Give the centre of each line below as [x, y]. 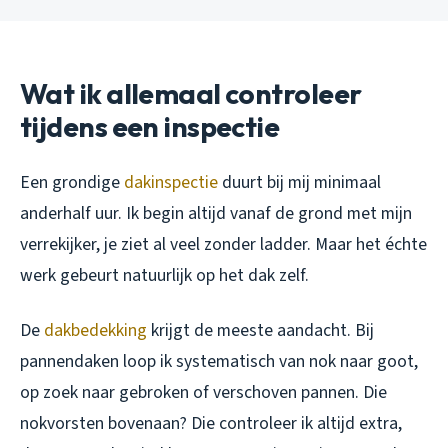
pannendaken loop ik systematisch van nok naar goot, [219, 361]
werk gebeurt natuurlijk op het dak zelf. [164, 275]
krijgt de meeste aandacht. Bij [260, 330]
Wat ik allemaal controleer [191, 93]
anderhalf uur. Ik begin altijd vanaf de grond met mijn [216, 213]
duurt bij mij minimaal [299, 182]
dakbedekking [95, 330]
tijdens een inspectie [150, 126]
